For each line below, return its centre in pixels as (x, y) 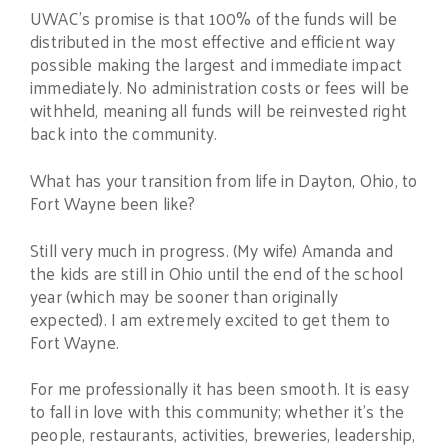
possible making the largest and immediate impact (216, 63)
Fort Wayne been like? (113, 202)
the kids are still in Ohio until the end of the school (217, 272)
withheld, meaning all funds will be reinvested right (218, 109)
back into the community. (124, 132)
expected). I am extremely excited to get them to (210, 318)
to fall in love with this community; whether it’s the (217, 411)
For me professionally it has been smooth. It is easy (219, 388)
